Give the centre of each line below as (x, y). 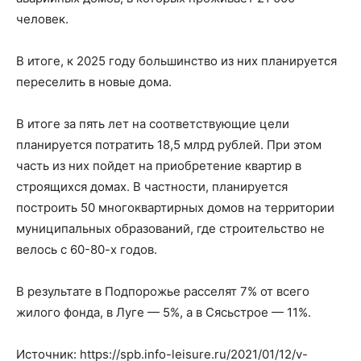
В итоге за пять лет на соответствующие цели (153, 124)
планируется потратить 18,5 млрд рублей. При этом (169, 145)
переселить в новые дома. (94, 82)
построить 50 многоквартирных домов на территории (175, 207)
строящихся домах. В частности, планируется (152, 187)
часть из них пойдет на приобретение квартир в (159, 166)
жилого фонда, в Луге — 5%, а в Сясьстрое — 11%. (164, 312)
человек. (42, 19)
